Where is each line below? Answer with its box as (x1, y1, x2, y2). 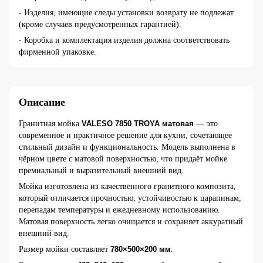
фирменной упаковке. (19, 47, 96, 56)
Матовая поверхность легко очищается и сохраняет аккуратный (19, 217, 243, 226)
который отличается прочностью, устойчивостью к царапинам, (19, 193, 241, 203)
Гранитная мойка (19, 119, 82, 128)
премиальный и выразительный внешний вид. (19, 166, 184, 175)
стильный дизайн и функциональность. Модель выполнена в (19, 142, 235, 151)
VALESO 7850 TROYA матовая (82, 119, 194, 128)
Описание (19, 96, 65, 108)
